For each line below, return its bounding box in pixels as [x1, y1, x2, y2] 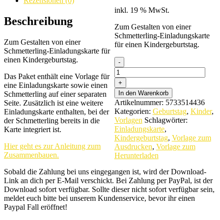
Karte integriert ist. [4, 125, 61, 134]
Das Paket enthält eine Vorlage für [4, 72, 110, 81]
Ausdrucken [114, 142, 152, 151]
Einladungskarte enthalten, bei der [4, 107, 109, 116]
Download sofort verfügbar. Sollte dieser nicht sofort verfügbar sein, [4, 185, 215, 193]
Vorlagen [114, 115, 142, 124]
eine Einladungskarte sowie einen [4, 81, 108, 89]
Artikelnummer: [114, 98, 165, 107]
